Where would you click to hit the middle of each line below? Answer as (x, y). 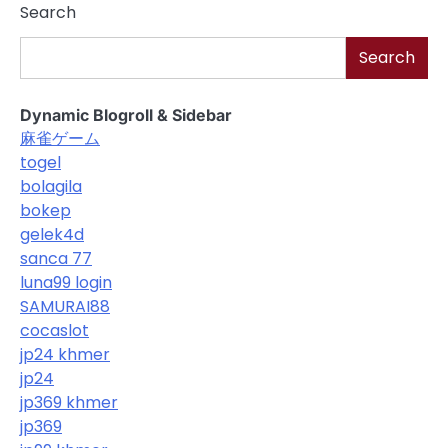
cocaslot (54, 330)
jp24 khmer (65, 354)
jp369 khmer (69, 402)
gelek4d (52, 234)
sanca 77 (56, 258)
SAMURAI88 (65, 306)
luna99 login (66, 282)
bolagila (51, 186)
